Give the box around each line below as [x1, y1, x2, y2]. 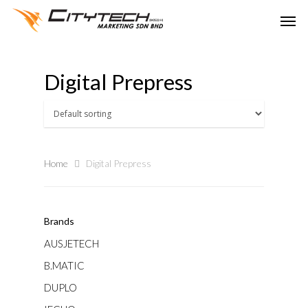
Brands [44, 215, 74, 227]
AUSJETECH [44, 237, 99, 250]
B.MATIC [44, 259, 85, 272]
